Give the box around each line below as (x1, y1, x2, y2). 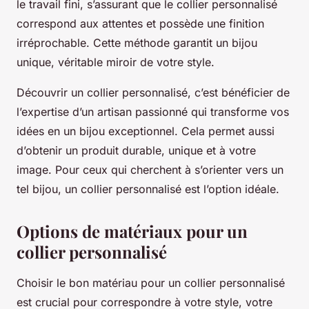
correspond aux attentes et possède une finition (17, 17, 264, 31)
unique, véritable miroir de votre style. (17, 55, 215, 70)
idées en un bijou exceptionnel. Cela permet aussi (17, 124, 275, 139)
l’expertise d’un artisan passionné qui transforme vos (17, 105, 289, 119)
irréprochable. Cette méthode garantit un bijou (17, 36, 257, 50)
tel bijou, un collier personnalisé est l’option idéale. (17, 182, 279, 197)
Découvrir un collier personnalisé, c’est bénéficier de (17, 86, 290, 100)
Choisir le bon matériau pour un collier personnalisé (17, 276, 285, 290)
